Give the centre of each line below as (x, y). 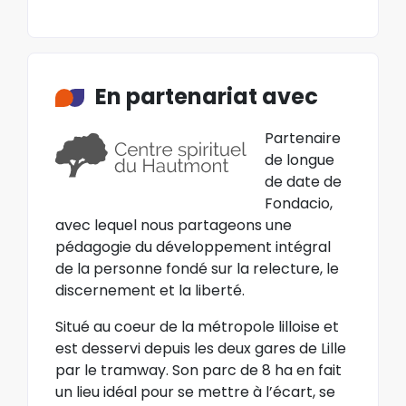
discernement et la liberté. (150, 290)
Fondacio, (299, 203)
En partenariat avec (207, 96)
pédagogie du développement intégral (193, 246)
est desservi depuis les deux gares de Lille (201, 348)
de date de (303, 181)
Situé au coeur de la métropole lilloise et (197, 326)
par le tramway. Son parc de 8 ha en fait (198, 370)
